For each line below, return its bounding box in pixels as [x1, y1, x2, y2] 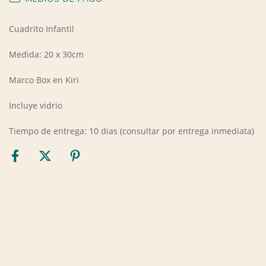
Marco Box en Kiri [9, 74, 79, 85]
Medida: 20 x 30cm [9, 48, 84, 60]
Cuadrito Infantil [9, 23, 77, 34]
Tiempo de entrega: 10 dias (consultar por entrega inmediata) [9, 125, 254, 137]
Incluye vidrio [9, 99, 65, 111]
